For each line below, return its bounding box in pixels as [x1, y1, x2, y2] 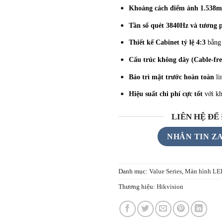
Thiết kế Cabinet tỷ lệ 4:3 [128, 38, 206, 47]
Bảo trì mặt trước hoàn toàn [128, 72, 214, 81]
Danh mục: [118, 167, 149, 175]
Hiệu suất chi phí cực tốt [128, 90, 203, 98]
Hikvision [157, 183, 183, 190]
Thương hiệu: [118, 183, 157, 190]
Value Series [149, 167, 182, 175]
